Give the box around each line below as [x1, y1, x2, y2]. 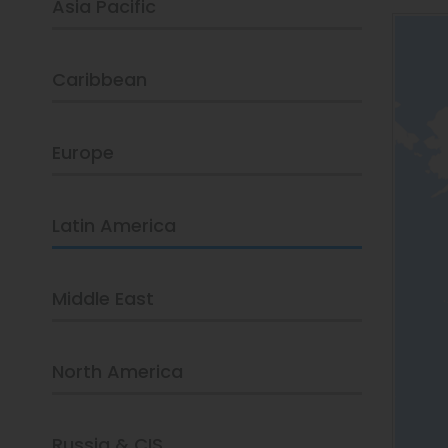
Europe [52, 140, 114, 165]
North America [52, 359, 183, 384]
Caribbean [52, 67, 147, 92]
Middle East [52, 286, 154, 311]
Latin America [52, 213, 176, 238]
